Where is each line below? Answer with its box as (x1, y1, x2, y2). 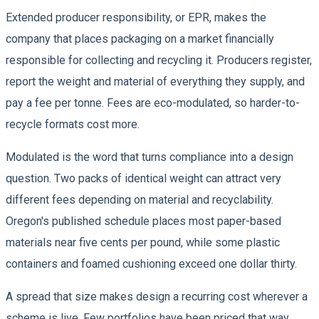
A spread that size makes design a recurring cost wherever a (6, 289, 308, 303)
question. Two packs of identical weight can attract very (6, 171, 281, 185)
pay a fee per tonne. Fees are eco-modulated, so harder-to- (6, 95, 300, 110)
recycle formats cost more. (6, 117, 140, 131)
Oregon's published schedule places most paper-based (6, 214, 281, 228)
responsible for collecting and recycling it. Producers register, (6, 53, 312, 67)
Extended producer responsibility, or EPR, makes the (6, 10, 266, 24)
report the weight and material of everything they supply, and (6, 74, 305, 88)
